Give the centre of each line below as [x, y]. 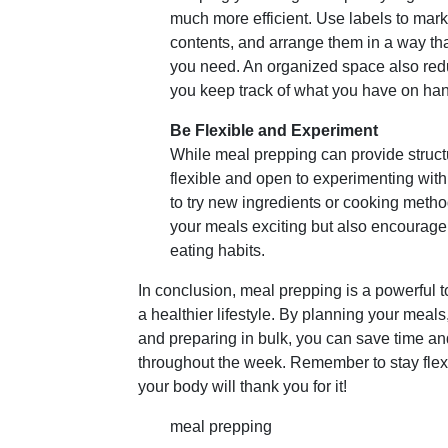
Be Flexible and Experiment [274, 130]
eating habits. [217, 250]
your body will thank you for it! [242, 386]
